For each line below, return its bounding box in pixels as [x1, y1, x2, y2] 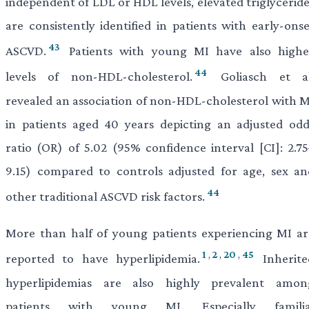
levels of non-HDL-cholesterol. [6, 69, 192, 84]
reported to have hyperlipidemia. [6, 251, 200, 266]
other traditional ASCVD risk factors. [6, 188, 205, 203]
